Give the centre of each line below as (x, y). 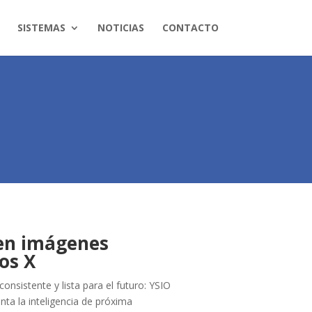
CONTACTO (190, 28)
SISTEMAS (41, 28)
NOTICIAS (120, 28)
